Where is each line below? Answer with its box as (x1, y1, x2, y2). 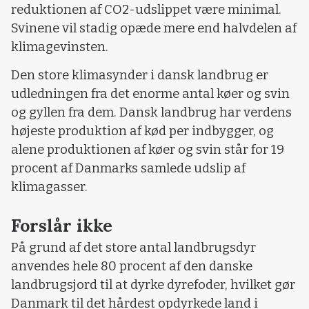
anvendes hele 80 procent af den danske (11, 258, 252, 274)
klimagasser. (11, 179, 88, 195)
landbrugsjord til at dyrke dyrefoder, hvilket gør (11, 277, 295, 292)
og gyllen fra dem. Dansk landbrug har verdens (11, 105, 292, 121)
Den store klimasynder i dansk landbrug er (11, 68, 268, 83)
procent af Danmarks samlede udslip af (11, 161, 246, 177)
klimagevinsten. (11, 39, 108, 54)
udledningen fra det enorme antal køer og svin (11, 86, 290, 102)
